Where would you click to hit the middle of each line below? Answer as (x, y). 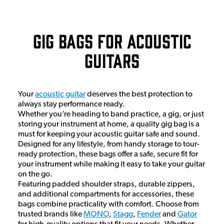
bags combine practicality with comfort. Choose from (108, 204)
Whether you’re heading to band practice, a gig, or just (111, 114)
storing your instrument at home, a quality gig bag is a (109, 124)
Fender (149, 214)
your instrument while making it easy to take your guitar (111, 164)
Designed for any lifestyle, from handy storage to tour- (109, 144)
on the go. (36, 174)
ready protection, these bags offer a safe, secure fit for (108, 154)
